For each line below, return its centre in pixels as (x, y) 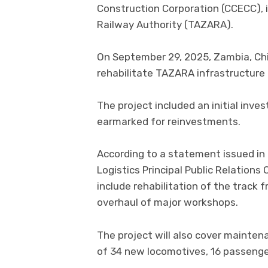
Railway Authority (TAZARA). (165, 24)
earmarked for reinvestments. (169, 122)
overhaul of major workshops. (167, 202)
